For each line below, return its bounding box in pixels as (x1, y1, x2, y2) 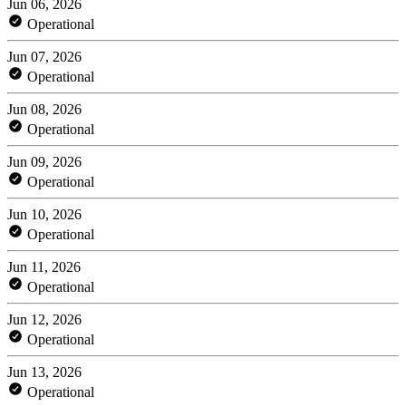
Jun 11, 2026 (7, 258, 81, 275)
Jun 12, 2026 (7, 311, 82, 327)
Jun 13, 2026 (7, 363, 82, 380)
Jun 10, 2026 (7, 206, 82, 222)
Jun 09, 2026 (7, 153, 82, 169)
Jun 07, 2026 (7, 48, 82, 64)
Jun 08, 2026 (7, 101, 82, 117)
